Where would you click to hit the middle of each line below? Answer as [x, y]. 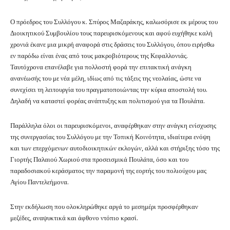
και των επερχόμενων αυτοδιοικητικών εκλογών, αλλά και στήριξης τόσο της [115, 147]
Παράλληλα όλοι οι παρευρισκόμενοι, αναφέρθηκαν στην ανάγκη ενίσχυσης [113, 125]
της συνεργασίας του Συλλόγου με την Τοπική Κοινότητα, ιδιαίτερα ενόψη [110, 136]
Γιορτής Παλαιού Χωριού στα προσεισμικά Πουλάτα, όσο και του [99, 159]
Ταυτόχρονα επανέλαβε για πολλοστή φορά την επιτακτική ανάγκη [101, 66]
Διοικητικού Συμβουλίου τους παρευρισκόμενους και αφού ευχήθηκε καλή [111, 32]
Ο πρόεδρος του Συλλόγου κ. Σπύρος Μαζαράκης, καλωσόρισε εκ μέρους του [114, 21]
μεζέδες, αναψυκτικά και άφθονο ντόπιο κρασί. [74, 217]
